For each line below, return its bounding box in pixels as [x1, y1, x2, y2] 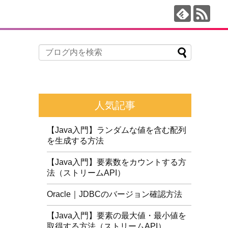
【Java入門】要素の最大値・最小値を [47, 211, 186, 220]
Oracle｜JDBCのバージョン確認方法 [47, 190, 182, 198]
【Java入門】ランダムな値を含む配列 [47, 126, 186, 134]
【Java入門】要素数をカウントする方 [47, 158, 186, 166]
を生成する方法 [47, 136, 104, 145]
